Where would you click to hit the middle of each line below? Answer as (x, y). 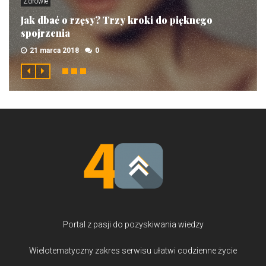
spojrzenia (45, 33)
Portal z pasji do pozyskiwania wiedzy (133, 224)
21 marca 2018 (54, 50)
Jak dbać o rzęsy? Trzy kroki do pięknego (117, 20)
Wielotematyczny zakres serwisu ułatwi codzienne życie (133, 251)
